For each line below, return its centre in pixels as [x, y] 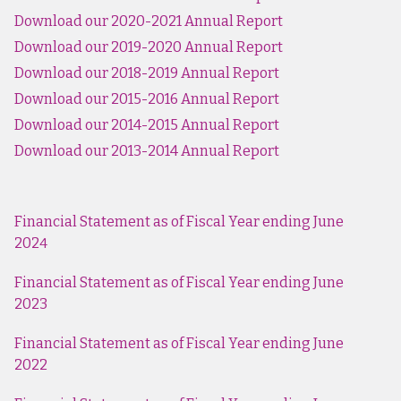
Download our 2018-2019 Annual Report [147, 73]
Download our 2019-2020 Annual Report [149, 47]
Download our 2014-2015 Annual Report [147, 124]
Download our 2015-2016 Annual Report [147, 98]
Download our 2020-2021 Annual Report [149, 21]
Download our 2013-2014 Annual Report [147, 150]
